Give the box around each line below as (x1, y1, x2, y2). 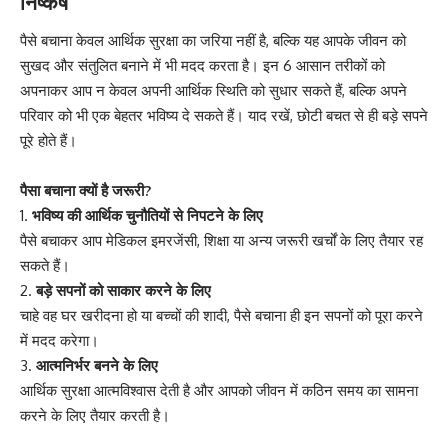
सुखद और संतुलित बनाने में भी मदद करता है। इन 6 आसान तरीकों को (20, 56, 385, 76)
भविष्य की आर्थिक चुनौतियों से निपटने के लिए (32, 206, 263, 226)
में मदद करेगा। (20, 331, 99, 351)
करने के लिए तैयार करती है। (20, 406, 170, 426)
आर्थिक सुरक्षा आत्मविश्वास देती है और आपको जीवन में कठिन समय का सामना (20, 381, 418, 401)
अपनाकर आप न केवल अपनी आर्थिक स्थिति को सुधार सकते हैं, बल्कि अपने (20, 81, 407, 101)
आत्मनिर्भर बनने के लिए (36, 356, 158, 376)
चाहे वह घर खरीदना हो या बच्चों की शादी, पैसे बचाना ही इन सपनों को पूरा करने (20, 306, 423, 326)
